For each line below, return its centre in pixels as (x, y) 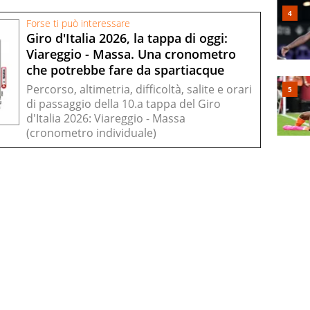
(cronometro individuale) (91, 133)
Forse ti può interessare (78, 23)
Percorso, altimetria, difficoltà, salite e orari (139, 89)
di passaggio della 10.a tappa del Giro (124, 103)
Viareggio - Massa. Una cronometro (131, 54)
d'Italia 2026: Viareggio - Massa (106, 118)
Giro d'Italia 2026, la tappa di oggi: (127, 38)
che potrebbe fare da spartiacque (125, 70)
